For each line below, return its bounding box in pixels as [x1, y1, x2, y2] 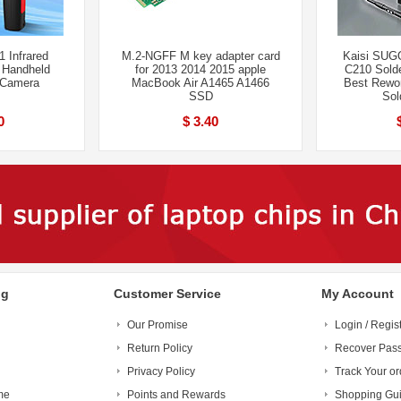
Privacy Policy [127, 365, 195, 378]
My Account [321, 286, 394, 301]
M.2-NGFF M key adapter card [121, 49, 280, 63]
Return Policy [127, 342, 192, 354]
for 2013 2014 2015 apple [135, 63, 266, 76]
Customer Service [114, 286, 221, 301]
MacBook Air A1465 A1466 [132, 76, 269, 90]
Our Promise [127, 319, 188, 331]
